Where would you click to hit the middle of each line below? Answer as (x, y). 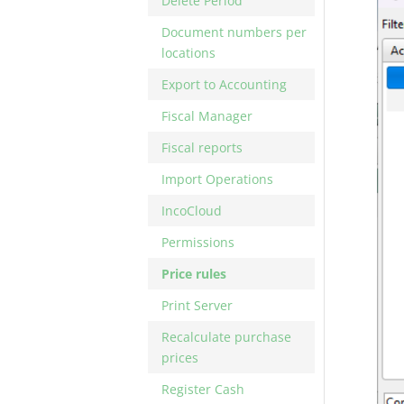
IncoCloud (192, 211)
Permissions (198, 242)
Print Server (197, 305)
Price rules (194, 274)
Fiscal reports (202, 147)
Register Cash (203, 389)
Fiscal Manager (207, 116)
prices (180, 358)
